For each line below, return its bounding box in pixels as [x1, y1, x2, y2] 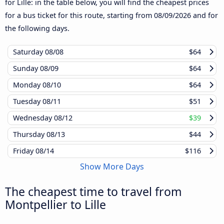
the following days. [5, 23, 69, 33]
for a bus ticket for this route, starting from [5, 10, 154, 20]
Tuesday [13, 96, 42, 106]
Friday [13, 146, 35, 156]
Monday [13, 80, 42, 90]
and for [191, 10, 218, 20]
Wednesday [13, 113, 54, 123]
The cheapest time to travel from [5, 183, 182, 200]
